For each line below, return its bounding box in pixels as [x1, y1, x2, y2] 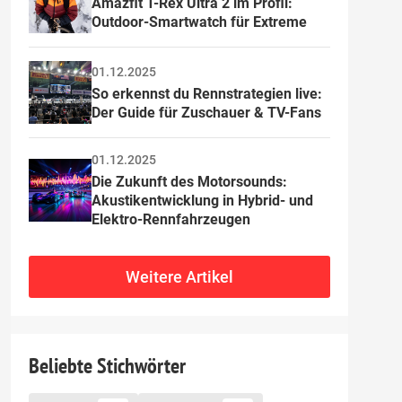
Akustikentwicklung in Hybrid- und [92, 192, 317, 209]
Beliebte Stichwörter [29, 352, 186, 380]
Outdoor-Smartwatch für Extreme [92, 13, 307, 31]
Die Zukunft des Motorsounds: [92, 173, 291, 190]
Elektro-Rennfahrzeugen [92, 211, 250, 228]
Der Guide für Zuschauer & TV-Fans [92, 103, 321, 121]
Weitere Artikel [126, 267, 233, 286]
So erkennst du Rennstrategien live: [92, 84, 326, 102]
